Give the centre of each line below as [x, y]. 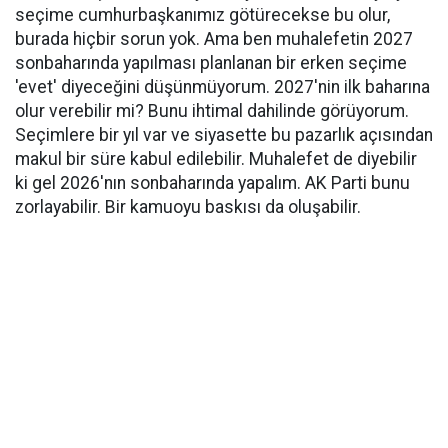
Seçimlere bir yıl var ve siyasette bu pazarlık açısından [224, 135]
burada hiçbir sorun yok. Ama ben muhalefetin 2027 [214, 39]
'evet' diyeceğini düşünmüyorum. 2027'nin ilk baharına [222, 87]
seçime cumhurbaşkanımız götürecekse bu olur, [202, 15]
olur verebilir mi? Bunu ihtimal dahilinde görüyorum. [212, 111]
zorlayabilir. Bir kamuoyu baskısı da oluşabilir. [188, 207]
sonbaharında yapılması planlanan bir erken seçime [211, 63]
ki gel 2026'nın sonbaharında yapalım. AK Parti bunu [212, 183]
